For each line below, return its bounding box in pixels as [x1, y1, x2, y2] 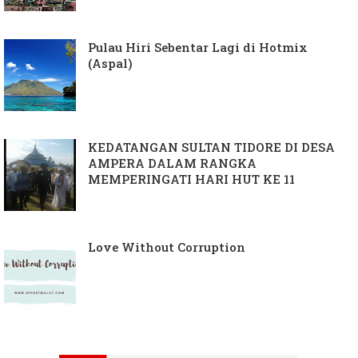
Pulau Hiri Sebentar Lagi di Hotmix [88, 39, 308, 56]
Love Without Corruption [88, 239, 245, 256]
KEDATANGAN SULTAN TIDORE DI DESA [88, 139, 335, 156]
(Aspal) [88, 55, 133, 72]
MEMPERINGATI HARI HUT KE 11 [88, 171, 295, 188]
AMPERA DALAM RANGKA [88, 155, 257, 172]
